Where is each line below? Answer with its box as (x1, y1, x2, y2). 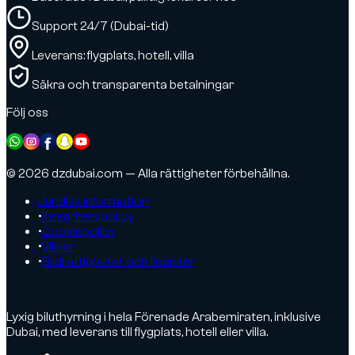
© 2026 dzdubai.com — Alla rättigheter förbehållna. (6, 166, 289, 181)
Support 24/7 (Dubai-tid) (32, 18, 169, 33)
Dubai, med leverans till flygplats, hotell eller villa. (6, 324, 268, 339)
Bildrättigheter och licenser (42, 254, 195, 269)
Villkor (41, 239, 75, 254)
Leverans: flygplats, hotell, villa (32, 48, 194, 63)
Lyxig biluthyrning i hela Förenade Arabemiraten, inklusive (6, 309, 321, 324)
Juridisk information (38, 193, 149, 208)
